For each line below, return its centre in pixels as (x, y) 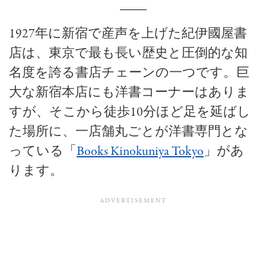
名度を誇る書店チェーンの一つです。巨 (129, 73)
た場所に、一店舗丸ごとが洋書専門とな (129, 132)
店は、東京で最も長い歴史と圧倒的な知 (128, 53)
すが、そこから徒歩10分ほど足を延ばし (130, 112)
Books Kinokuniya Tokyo (140, 151)
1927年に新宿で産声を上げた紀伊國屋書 (128, 34)
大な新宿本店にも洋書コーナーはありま (129, 92)
